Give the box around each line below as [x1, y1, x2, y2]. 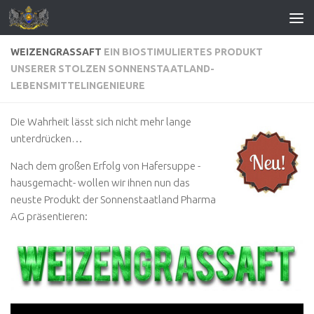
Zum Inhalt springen [19, 13, 127, 26]
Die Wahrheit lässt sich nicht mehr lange [11, 116, 191, 128]
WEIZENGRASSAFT [11, 46, 104, 57]
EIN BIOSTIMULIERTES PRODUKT [104, 46, 263, 57]
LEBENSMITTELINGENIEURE [11, 80, 145, 91]
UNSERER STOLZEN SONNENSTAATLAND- [11, 63, 214, 74]
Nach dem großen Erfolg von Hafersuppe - [11, 160, 200, 172]
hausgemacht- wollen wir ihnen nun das [11, 177, 190, 189]
